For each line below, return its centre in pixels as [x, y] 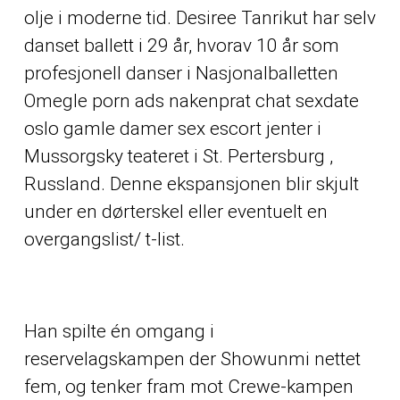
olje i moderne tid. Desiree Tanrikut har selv [200, 17]
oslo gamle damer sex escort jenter [168, 128]
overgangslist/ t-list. [104, 239]
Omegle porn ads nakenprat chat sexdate [191, 100]
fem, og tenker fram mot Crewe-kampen [188, 387]
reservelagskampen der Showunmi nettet [192, 359]
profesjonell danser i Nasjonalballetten [181, 73]
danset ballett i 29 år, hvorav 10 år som [181, 45]
